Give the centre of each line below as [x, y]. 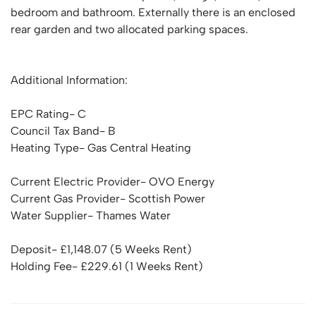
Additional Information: [69, 80]
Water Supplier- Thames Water [91, 215]
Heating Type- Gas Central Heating [101, 148]
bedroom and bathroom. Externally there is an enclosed [153, 12]
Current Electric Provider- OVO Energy [113, 182]
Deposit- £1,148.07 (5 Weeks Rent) [101, 249]
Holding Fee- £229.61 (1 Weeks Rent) [107, 266]
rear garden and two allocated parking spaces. [129, 29]
